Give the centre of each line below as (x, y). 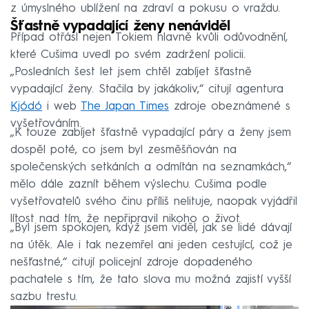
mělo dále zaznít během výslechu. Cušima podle (139, 184)
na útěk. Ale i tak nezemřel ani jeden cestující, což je (151, 245)
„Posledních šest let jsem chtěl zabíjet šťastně (131, 72)
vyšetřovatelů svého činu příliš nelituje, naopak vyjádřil (154, 201)
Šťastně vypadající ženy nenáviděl (120, 27)
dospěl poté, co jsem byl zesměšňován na (123, 150)
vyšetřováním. (46, 123)
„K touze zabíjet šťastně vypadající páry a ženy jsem (151, 132)
